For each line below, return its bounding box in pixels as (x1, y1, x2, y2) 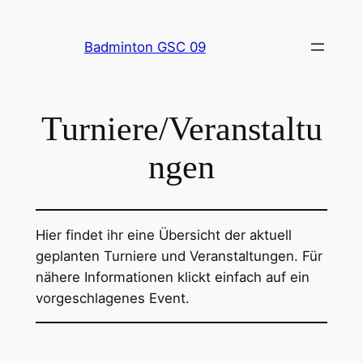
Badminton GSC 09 (83, 39, 206, 55)
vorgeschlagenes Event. (35, 289, 190, 306)
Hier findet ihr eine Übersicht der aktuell (35, 226, 292, 243)
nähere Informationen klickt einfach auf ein (35, 268, 310, 285)
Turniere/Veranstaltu (41, 109, 322, 147)
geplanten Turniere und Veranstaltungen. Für (35, 247, 322, 264)
